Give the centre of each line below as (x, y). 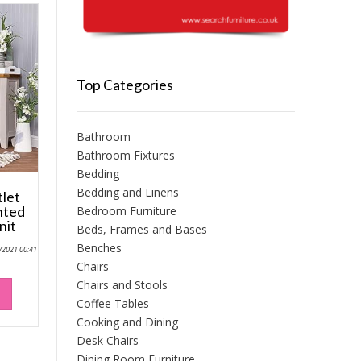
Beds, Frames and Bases (141, 230)
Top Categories (124, 85)
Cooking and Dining (127, 322)
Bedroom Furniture (126, 211)
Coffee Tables (112, 304)
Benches (99, 248)
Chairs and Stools (122, 285)
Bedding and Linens (127, 193)
